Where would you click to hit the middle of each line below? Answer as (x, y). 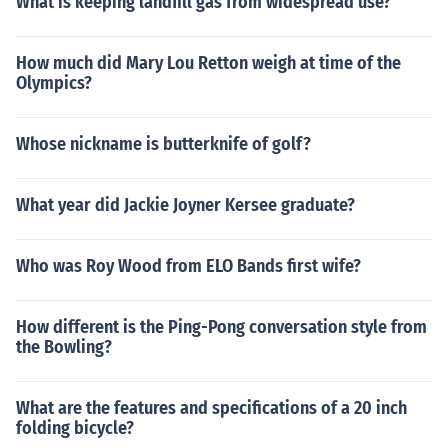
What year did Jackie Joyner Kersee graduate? (185, 205)
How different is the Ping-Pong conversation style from (221, 327)
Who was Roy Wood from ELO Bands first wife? (188, 266)
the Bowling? (64, 347)
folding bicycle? (75, 428)
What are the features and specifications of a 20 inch (211, 408)
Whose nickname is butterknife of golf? (163, 144)
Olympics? (54, 83)
